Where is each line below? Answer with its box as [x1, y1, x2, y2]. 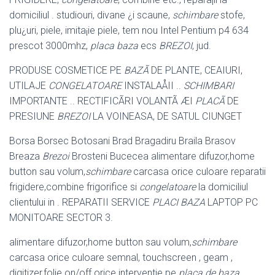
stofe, [218, 9, 245, 21]
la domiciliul [196, 181, 248, 193]
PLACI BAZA [152, 196, 205, 209]
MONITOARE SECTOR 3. [9, 212, 113, 224]
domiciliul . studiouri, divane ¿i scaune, [9, 9, 172, 21]
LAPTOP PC [205, 196, 258, 209]
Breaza [9, 150, 42, 163]
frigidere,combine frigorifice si [9, 181, 139, 193]
